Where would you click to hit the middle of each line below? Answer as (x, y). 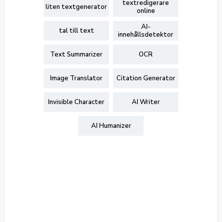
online (146, 11)
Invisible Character (76, 102)
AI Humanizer (111, 126)
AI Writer (146, 102)
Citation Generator (146, 78)
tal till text (76, 31)
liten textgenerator (76, 7)
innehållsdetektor (146, 35)
